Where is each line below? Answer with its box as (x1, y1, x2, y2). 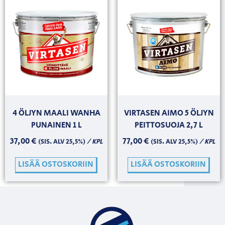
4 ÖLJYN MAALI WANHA (12, 107, 100, 119)
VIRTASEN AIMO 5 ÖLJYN (124, 107, 214, 119)
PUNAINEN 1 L (31, 119, 82, 131)
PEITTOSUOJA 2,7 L (135, 119, 203, 131)
